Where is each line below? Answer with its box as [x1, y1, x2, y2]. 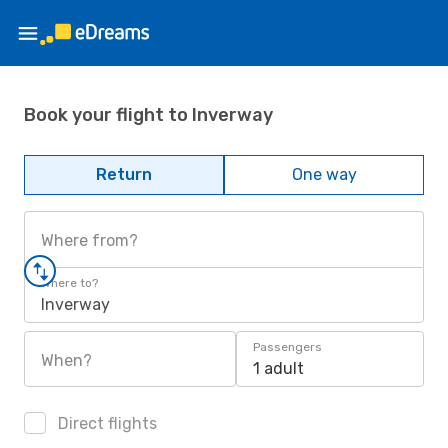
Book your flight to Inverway [24, 103, 273, 126]
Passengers [253, 340, 322, 354]
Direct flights [54, 414, 157, 433]
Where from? [41, 231, 138, 250]
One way [291, 165, 357, 184]
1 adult [253, 359, 304, 378]
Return [96, 165, 152, 184]
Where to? [41, 276, 98, 290]
